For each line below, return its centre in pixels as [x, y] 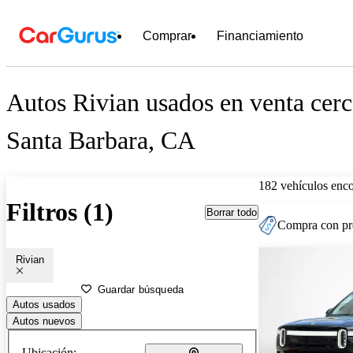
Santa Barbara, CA [101, 141]
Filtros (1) [60, 212]
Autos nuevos [44, 321]
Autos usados [44, 304]
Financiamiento [260, 36]
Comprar [167, 36]
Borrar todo [232, 212]
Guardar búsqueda [141, 289]
